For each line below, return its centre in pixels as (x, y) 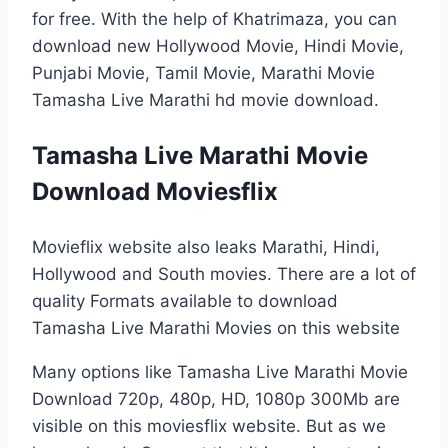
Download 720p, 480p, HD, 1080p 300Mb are (216, 398)
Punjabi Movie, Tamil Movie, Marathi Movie (203, 72)
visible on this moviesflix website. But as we (209, 425)
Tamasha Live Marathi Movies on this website (216, 327)
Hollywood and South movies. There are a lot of (224, 273)
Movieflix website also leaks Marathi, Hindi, (206, 246)
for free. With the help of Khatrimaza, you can (214, 18)
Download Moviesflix (155, 191)
